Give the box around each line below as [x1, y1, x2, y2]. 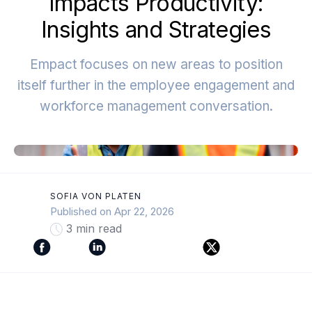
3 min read [63, 221, 123, 235]
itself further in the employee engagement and [17, 77, 295, 93]
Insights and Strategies [40, 16, 272, 43]
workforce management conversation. [39, 98, 273, 114]
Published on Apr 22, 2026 [50, 205, 174, 218]
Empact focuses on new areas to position [29, 56, 283, 72]
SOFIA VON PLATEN [50, 191, 142, 201]
